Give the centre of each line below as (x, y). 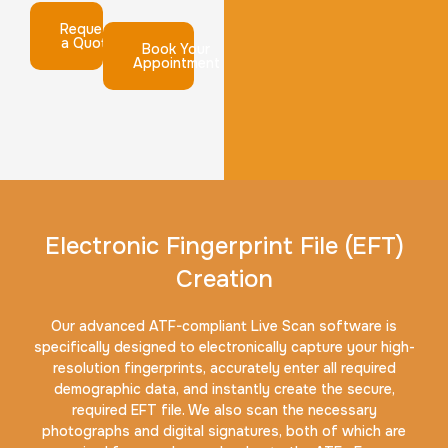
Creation (224, 279)
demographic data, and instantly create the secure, (224, 389)
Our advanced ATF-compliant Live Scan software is (224, 326)
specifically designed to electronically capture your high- (224, 347)
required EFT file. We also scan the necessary (224, 410)
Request (88, 29)
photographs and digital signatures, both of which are (224, 431)
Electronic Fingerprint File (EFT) (224, 246)
